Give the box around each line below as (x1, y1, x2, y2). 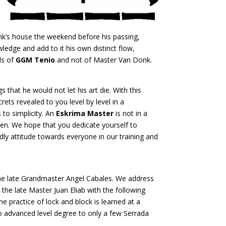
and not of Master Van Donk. (55, 54, 152, 65)
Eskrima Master (56, 108, 114, 118)
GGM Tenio (16, 54, 55, 65)
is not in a (114, 108, 148, 118)
